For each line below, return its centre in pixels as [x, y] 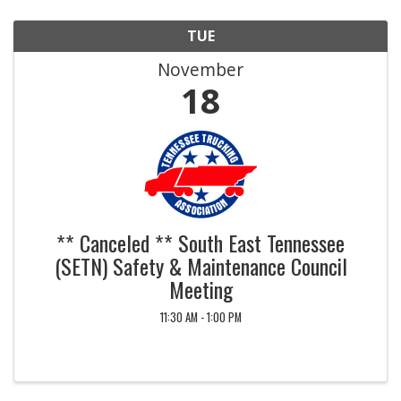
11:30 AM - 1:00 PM [200, 317]
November [200, 69]
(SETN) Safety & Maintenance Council [200, 266]
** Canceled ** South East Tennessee [200, 243]
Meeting [200, 289]
